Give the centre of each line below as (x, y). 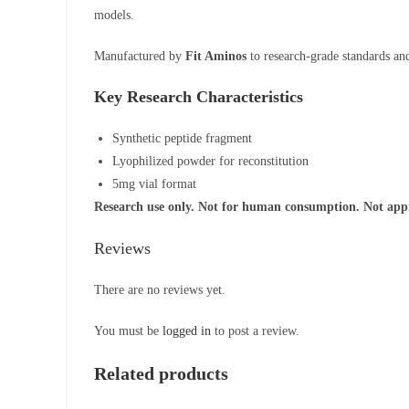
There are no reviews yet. (160, 290)
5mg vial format (154, 184)
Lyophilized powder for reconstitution (210, 161)
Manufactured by (140, 56)
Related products (161, 373)
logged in (187, 331)
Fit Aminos (216, 56)
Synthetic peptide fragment (182, 138)
